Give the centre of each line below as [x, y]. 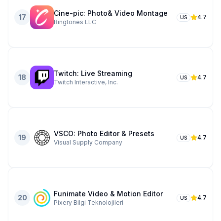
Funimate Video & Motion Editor [108, 194]
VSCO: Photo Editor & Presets [104, 133]
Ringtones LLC [75, 22]
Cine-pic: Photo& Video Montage [111, 13]
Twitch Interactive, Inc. [86, 82]
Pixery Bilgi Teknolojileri [89, 203]
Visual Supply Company [88, 142]
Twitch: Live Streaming [93, 73]
